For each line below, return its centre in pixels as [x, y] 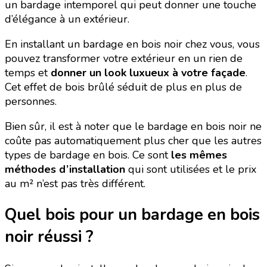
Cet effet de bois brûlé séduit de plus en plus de [123, 87]
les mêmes [199, 155]
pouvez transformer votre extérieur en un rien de [124, 58]
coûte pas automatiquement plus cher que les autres [133, 140]
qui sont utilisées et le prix [191, 169]
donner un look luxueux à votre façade [148, 72]
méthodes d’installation [65, 169]
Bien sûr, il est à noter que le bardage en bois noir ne [133, 126]
